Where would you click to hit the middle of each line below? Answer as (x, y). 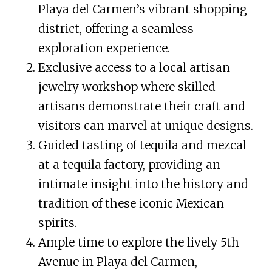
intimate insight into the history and (143, 184)
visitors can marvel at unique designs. (145, 125)
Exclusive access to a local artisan (134, 67)
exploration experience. (104, 48)
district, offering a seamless (116, 28)
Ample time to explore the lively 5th (138, 242)
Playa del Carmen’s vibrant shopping (142, 9)
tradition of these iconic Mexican (131, 203)
